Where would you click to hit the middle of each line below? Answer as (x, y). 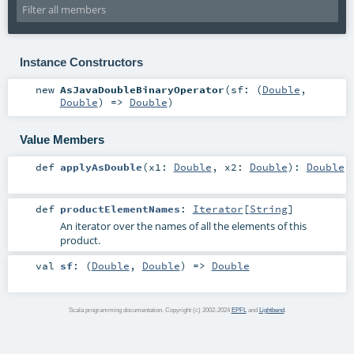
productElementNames (120, 208)
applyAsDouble (101, 167)
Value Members (62, 139)
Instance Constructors (81, 62)
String (268, 208)
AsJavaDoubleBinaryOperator (142, 90)
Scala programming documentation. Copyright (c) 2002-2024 (150, 310)
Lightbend (271, 310)
